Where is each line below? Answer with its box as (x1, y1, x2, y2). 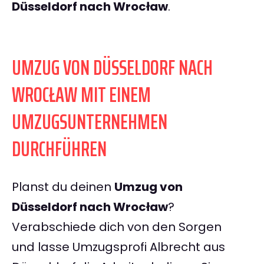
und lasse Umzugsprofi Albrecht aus (12, 239, 225, 256)
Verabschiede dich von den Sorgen (12, 219, 222, 236)
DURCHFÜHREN (12, 132, 107, 166)
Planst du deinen (12, 179, 114, 196)
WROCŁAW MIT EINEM (12, 78, 151, 112)
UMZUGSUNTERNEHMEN (12, 105, 167, 139)
